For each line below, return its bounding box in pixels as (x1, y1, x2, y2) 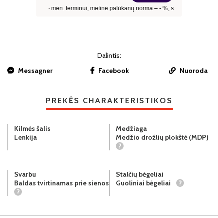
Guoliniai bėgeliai (116, 178, 172, 187)
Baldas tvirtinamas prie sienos (14, 178, 109, 187)
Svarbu (14, 169, 36, 179)
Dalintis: (97, 51, 121, 60)
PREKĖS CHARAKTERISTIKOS (45, 96, 173, 106)
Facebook (98, 66, 129, 75)
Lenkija (14, 132, 37, 142)
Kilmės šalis (14, 124, 51, 133)
